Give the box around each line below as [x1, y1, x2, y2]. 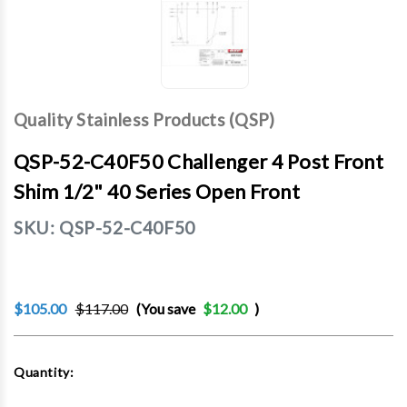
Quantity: [14, 364, 74, 381]
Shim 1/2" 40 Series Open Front [14, 179, 300, 204]
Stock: [14, 372, 57, 391]
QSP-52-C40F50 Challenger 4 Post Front [14, 149, 384, 174]
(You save [136, 300, 196, 318]
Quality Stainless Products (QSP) [14, 109, 275, 131]
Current [14, 351, 66, 369]
